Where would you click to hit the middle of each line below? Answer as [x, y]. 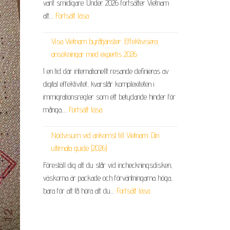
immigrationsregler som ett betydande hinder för [109, 97]
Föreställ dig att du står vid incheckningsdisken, [108, 165]
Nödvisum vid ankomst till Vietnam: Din [105, 136]
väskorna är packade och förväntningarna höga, [108, 178]
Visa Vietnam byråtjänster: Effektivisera [104, 42]
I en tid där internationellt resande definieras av [106, 71]
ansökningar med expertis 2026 [94, 54]
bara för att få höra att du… [80, 191]
